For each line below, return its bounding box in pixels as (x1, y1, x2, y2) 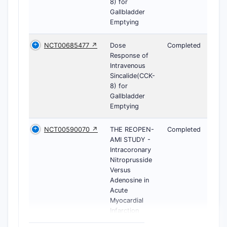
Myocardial (110, 197, 143, 204)
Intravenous (110, 62, 145, 69)
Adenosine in (110, 176, 149, 184)
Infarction (110, 207, 139, 214)
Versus (110, 166, 131, 174)
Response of (110, 52, 148, 59)
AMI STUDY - (110, 136, 150, 143)
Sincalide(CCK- (110, 72, 155, 80)
